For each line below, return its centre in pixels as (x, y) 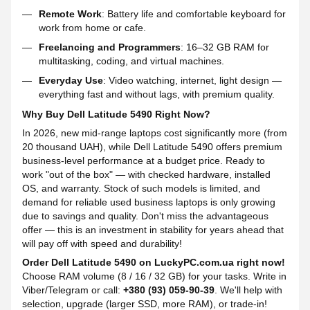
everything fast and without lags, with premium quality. (157, 94)
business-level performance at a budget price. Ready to (144, 160)
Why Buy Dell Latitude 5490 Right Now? (116, 114)
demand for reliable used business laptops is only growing (149, 202)
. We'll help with (248, 290)
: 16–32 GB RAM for (225, 47)
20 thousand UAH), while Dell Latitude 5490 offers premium (152, 146)
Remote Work (70, 13)
